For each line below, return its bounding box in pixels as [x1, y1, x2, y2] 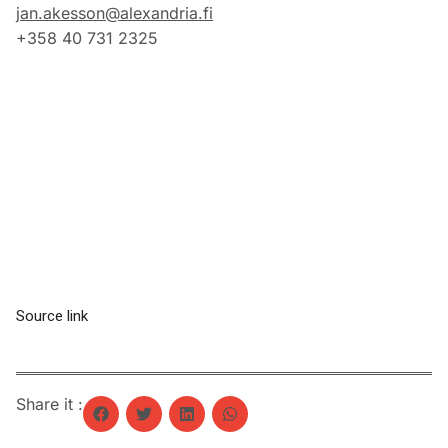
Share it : [16, 394, 83, 415]
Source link [16, 305, 88, 328]
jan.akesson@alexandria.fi [16, 3, 213, 23]
